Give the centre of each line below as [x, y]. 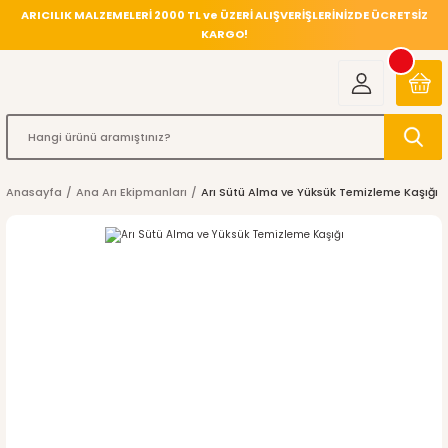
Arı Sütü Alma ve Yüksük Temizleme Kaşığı [319, 192]
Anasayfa [34, 192]
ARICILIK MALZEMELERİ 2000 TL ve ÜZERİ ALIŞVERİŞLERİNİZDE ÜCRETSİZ [224, 15]
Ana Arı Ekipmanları [131, 192]
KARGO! [224, 34]
